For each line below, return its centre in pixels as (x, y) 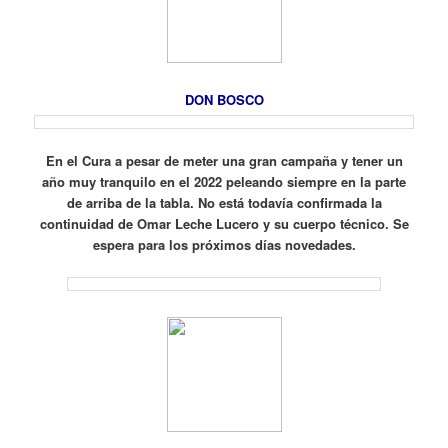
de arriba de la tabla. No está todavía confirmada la (224, 203)
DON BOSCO (224, 100)
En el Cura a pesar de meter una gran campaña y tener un (224, 161)
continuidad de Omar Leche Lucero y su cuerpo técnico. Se (224, 224)
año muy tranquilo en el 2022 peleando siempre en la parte (224, 182)
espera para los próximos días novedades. (224, 245)
